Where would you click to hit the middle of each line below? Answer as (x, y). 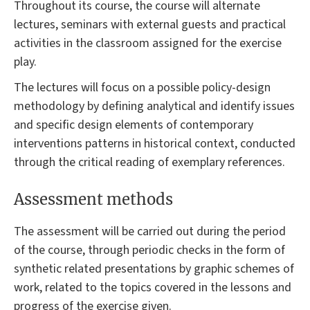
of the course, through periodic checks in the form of (149, 250)
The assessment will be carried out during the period (150, 232)
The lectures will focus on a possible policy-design (142, 87)
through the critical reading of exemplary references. (149, 162)
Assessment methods (93, 200)
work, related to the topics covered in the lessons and (153, 288)
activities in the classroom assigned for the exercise (148, 43)
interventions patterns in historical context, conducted (155, 143)
